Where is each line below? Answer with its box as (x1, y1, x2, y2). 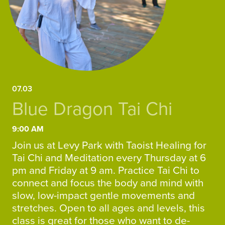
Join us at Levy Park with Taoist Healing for (12, 138, 206, 153)
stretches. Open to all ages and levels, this (12, 200, 205, 216)
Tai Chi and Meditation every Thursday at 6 (12, 150, 206, 166)
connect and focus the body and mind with (12, 175, 203, 191)
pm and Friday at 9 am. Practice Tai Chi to (12, 163, 199, 178)
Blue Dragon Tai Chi (12, 95, 172, 123)
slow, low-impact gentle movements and (12, 188, 195, 203)
